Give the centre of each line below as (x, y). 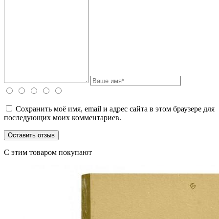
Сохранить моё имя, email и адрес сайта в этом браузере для (115, 109)
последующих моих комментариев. (63, 117)
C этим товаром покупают (48, 152)
